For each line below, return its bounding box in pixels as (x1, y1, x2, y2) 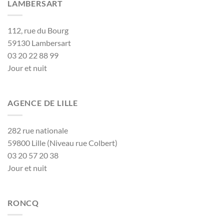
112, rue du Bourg (7, 25, 68, 35)
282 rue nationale (7, 125, 68, 135)
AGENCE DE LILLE (7, 98, 78, 108)
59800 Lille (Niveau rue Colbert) (7, 137, 117, 147)
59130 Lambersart (7, 38, 71, 48)
